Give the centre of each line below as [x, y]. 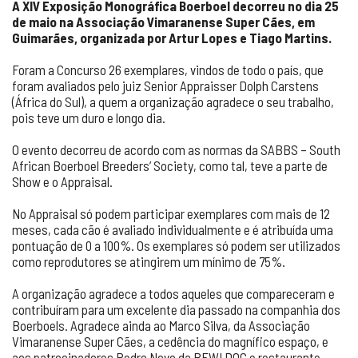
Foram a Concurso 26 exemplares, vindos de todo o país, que [168, 70]
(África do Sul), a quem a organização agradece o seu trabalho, [173, 101]
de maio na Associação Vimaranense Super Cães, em [163, 22]
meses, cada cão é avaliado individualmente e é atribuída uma [173, 229]
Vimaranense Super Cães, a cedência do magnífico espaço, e [170, 341]
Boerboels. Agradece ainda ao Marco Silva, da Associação [161, 325]
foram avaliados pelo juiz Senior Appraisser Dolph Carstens [165, 86]
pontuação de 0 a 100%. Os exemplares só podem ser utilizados [176, 245]
